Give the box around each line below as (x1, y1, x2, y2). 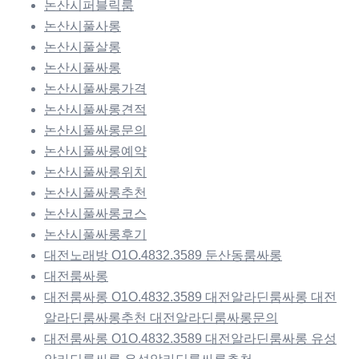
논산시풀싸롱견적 (44, 103, 147, 117)
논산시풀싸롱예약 (44, 144, 147, 159)
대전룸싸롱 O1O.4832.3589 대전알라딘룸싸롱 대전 (44, 290, 337, 305)
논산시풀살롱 (44, 40, 121, 54)
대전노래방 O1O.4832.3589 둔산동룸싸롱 (44, 248, 282, 263)
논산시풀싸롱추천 (44, 186, 147, 200)
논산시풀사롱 (44, 19, 121, 34)
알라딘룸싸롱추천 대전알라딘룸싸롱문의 (44, 311, 278, 325)
